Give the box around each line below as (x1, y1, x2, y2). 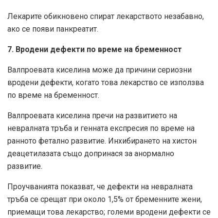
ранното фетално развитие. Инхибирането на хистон (7, 136, 197, 146)
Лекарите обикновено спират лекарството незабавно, (7, 12, 204, 21)
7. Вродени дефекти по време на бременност (7, 45, 182, 54)
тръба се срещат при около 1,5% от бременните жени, (7, 195, 202, 204)
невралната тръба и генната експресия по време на (7, 124, 195, 133)
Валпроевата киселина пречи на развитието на (7, 111, 177, 121)
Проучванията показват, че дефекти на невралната (7, 182, 193, 192)
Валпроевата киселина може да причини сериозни (7, 65, 192, 75)
